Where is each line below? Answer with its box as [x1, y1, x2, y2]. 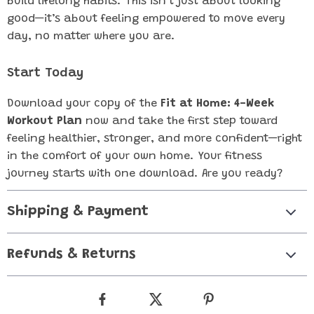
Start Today [7, 67, 83, 80]
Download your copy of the [7, 98, 161, 109]
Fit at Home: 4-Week [161, 98, 274, 109]
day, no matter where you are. [7, 31, 175, 42]
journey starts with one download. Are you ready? [7, 168, 282, 179]
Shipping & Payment [7, 205, 149, 219]
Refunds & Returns [7, 247, 136, 261]
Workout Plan [7, 116, 82, 127]
